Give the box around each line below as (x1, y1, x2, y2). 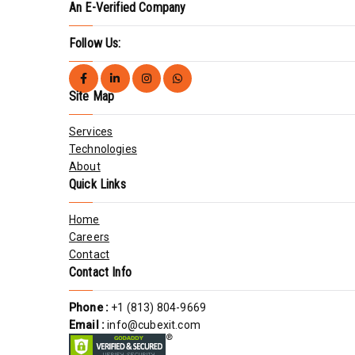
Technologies (69, 143, 137, 155)
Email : (69, 319, 105, 331)
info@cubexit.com (107, 319, 200, 331)
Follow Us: (69, 36, 121, 51)
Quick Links (69, 177, 126, 192)
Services (69, 125, 113, 138)
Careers (69, 231, 110, 243)
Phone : (69, 301, 109, 314)
